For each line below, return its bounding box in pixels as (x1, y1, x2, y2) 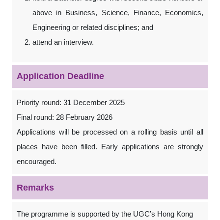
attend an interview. (32, 38, 94, 46)
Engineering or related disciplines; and (32, 23, 153, 31)
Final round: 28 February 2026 (17, 113, 112, 121)
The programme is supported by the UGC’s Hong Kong (17, 210, 193, 218)
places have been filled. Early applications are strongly (17, 142, 203, 151)
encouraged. (17, 157, 56, 165)
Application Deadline (17, 71, 104, 81)
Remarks (17, 183, 54, 192)
